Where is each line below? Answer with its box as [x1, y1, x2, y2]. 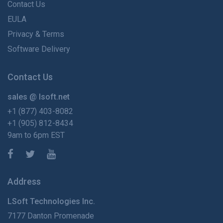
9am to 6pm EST [7, 130, 65, 140]
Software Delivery [7, 44, 70, 54]
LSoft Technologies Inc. [7, 197, 95, 207]
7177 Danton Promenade [7, 211, 94, 221]
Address [7, 176, 41, 187]
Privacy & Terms [7, 29, 64, 39]
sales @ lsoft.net [7, 92, 70, 102]
